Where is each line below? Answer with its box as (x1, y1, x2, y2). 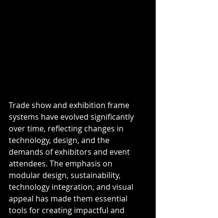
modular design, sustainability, (9, 170, 123, 181)
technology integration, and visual (9, 182, 135, 192)
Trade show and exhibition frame (9, 100, 131, 110)
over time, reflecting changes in (9, 123, 126, 134)
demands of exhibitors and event (9, 146, 132, 157)
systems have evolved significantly (9, 111, 136, 122)
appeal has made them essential (9, 193, 129, 204)
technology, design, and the (9, 135, 111, 145)
